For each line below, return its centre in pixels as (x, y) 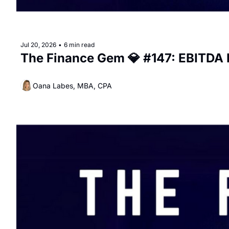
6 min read (79, 45)
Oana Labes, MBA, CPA (72, 85)
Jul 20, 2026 (38, 45)
